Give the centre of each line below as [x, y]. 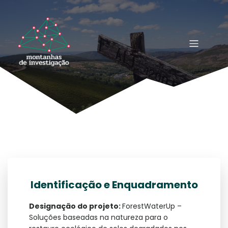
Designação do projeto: [75, 206]
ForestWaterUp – [152, 206]
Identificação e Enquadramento [114, 184]
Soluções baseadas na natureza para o [98, 217]
